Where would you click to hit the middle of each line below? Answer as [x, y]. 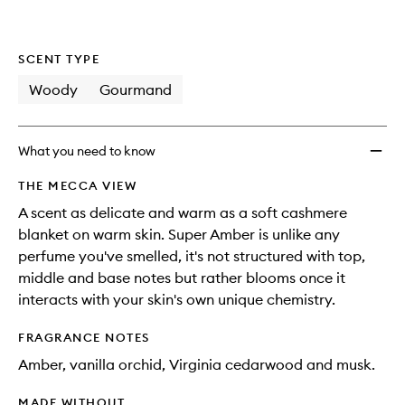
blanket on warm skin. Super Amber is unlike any [179, 235]
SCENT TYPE [59, 59]
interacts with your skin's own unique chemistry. [177, 300]
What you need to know [87, 151]
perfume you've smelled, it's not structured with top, [192, 256]
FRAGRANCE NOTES [84, 338]
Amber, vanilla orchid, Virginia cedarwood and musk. [197, 365]
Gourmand [136, 90]
